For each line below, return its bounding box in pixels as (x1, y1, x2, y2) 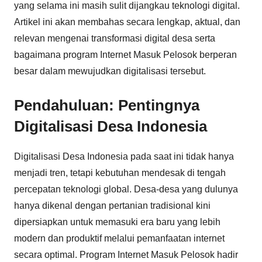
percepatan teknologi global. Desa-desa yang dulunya (14, 184, 238, 194)
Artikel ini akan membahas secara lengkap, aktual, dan (14, 17, 240, 27)
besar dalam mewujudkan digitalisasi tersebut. (14, 66, 206, 76)
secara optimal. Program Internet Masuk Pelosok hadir (14, 249, 238, 260)
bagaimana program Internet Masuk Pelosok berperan (14, 50, 237, 60)
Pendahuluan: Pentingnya (14, 96, 199, 114)
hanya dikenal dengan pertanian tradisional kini (14, 200, 211, 211)
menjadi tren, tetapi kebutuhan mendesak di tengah (14, 167, 226, 178)
